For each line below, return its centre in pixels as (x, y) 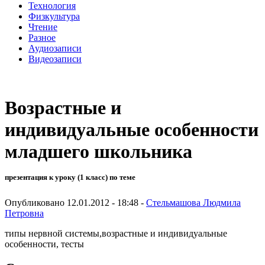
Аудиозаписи (55, 48)
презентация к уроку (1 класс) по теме (70, 177)
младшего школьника (98, 152)
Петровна (24, 213)
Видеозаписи (55, 59)
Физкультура (54, 16)
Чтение (43, 27)
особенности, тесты (44, 244)
